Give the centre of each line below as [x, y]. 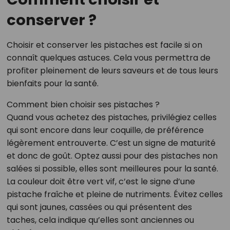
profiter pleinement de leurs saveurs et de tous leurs [112, 70]
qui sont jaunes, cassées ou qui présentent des [99, 207]
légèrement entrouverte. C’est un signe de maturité [111, 143]
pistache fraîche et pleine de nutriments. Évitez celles [114, 194]
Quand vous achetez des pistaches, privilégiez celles [111, 117]
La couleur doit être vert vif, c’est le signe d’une [101, 181]
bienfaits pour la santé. [52, 83]
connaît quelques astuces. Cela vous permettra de [108, 57]
